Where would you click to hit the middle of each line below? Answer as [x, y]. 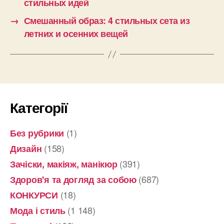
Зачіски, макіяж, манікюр [64, 164]
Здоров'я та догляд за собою [73, 179]
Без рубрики [37, 133]
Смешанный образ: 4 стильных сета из [107, 20]
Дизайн [26, 148]
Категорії [39, 107]
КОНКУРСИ [34, 195]
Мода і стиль [38, 210]
